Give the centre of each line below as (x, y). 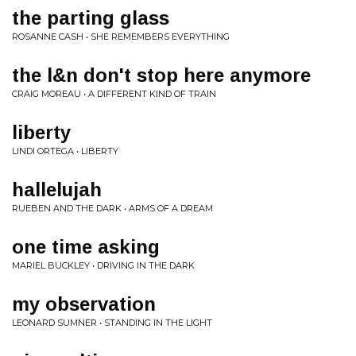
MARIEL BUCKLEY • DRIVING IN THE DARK (103, 265)
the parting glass (91, 18)
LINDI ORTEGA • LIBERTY (65, 151)
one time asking (86, 247)
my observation (84, 304)
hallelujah (57, 190)
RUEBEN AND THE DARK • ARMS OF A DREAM (112, 208)
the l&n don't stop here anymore (161, 75)
